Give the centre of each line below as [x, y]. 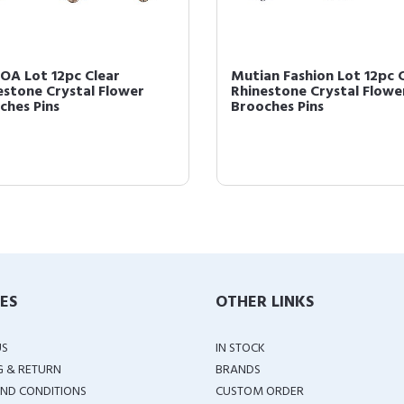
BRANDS [238, 370]
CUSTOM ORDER [260, 392]
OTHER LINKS [265, 303]
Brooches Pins [277, 107]
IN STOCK [240, 349]
